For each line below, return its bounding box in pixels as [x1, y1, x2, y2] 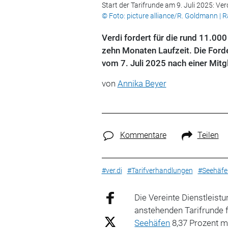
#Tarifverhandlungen [127, 166, 193, 175]
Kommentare [120, 130, 166, 140]
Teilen [197, 130, 219, 140]
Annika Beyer [117, 78, 166, 89]
